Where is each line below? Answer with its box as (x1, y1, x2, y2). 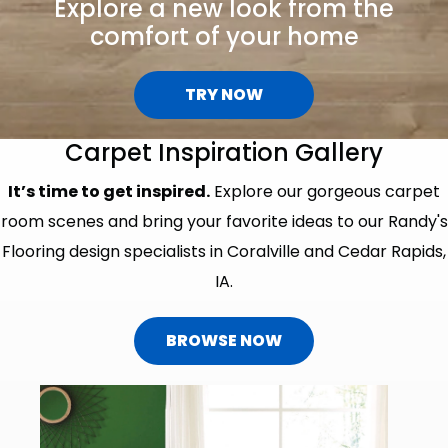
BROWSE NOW (166, 328, 282, 352)
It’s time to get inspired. (8, 179, 210, 203)
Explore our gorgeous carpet (210, 179, 440, 203)
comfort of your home (89, 19, 359, 53)
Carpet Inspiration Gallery (65, 135, 383, 169)
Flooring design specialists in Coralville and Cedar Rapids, (2, 239, 446, 263)
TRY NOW (185, 82, 263, 106)
